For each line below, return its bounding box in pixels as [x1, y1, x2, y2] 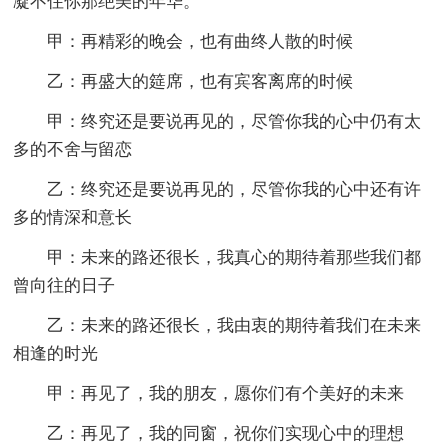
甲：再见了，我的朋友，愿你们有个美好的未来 [47, 383, 405, 403]
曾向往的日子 [13, 275, 116, 295]
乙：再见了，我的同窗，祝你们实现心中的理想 [47, 423, 405, 443]
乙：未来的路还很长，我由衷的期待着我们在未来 [47, 315, 422, 335]
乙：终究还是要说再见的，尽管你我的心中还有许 [47, 179, 422, 199]
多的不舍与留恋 [13, 139, 133, 159]
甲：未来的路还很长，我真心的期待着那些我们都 [47, 247, 422, 267]
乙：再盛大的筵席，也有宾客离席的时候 [47, 71, 354, 91]
